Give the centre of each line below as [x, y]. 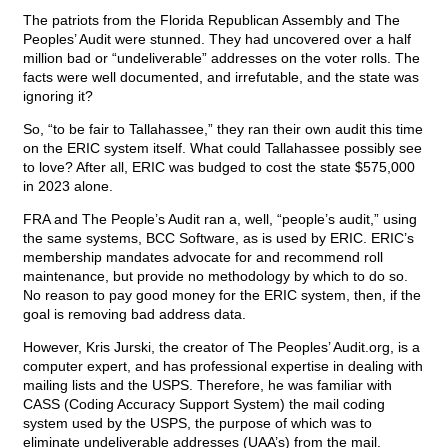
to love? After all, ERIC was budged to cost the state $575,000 [219, 167]
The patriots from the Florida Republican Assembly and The [211, 20]
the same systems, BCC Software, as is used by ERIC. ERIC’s [218, 238]
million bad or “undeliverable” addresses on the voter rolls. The [221, 58]
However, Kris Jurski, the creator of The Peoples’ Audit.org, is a [221, 347]
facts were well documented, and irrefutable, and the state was [221, 77]
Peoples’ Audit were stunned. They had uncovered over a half [217, 39]
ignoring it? [58, 96]
